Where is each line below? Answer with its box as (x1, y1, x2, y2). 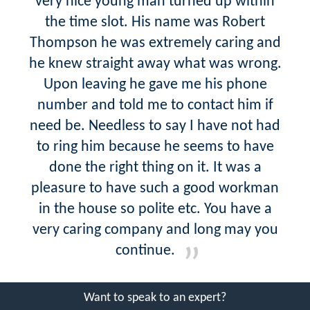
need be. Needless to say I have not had (30, 118, 280, 134)
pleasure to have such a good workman (31, 180, 279, 197)
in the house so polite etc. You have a (38, 201, 272, 217)
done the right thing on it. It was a (48, 159, 262, 176)
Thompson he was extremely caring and (29, 35, 281, 51)
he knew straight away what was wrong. (28, 55, 282, 72)
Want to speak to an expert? (84, 291, 226, 304)
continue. (116, 242, 175, 259)
